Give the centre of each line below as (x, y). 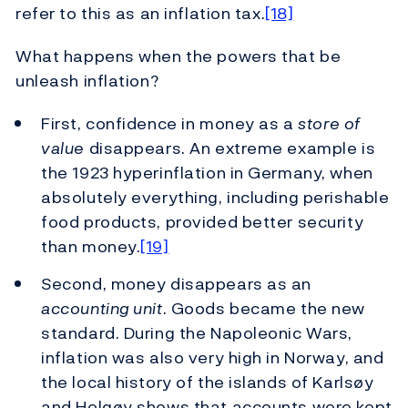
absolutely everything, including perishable (215, 198)
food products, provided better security (203, 222)
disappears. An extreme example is (230, 148)
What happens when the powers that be (178, 56)
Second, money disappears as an (176, 283)
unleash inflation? (87, 81)
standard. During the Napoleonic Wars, (197, 332)
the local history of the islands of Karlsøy (208, 382)
